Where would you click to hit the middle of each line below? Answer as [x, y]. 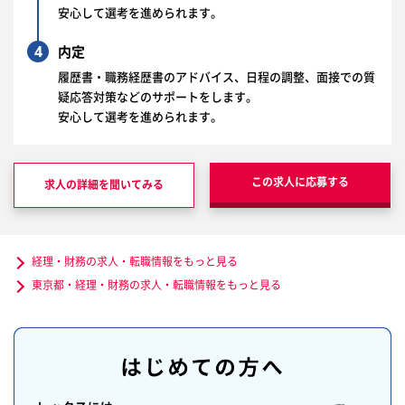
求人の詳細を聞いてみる [104, 185]
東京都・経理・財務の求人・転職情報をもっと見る [156, 285]
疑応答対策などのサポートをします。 [158, 97]
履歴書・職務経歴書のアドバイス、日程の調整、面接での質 [217, 77]
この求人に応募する [301, 182]
